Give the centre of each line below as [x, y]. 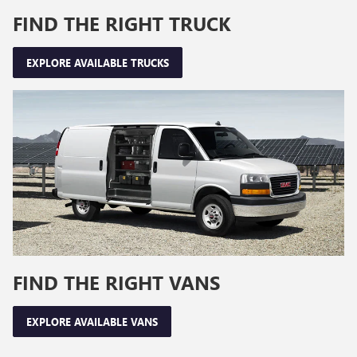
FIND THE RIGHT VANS [116, 282]
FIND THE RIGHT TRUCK [122, 24]
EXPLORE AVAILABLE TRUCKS [98, 62]
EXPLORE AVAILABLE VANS [92, 321]
